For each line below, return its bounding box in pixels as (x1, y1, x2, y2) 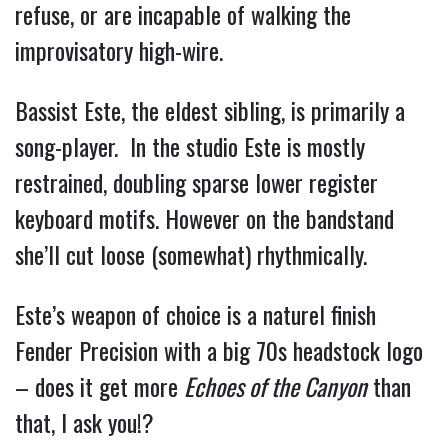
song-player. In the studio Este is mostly (15, 127, 365, 164)
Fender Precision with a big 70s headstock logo (15, 331, 423, 368)
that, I (15, 403, 73, 440)
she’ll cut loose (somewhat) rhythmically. (15, 235, 379, 272)
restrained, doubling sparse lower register (15, 163, 378, 200)
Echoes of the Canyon (184, 367, 367, 404)
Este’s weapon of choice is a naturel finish (15, 295, 376, 332)
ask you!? (73, 403, 154, 440)
